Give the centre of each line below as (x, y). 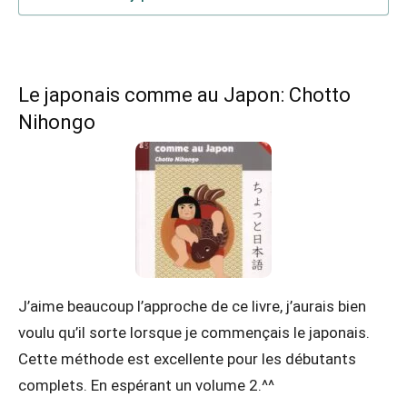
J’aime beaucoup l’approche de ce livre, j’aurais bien (192, 306)
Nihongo (57, 122)
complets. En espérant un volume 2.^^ (146, 385)
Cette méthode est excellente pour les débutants (187, 358)
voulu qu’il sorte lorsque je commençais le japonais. (194, 332)
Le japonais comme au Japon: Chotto (184, 94)
